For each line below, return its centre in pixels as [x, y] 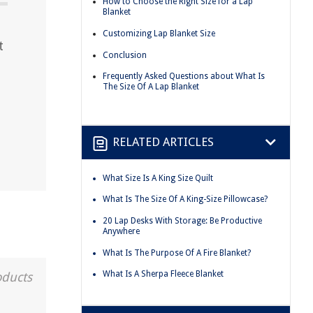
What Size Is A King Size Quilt [158, 178]
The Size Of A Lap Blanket [151, 87]
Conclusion [125, 55]
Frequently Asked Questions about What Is [184, 77]
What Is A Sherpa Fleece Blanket [163, 274]
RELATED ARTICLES [163, 142]
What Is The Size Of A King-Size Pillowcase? [185, 199]
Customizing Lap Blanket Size [159, 33]
